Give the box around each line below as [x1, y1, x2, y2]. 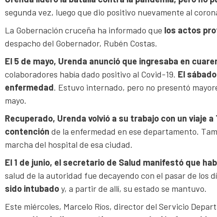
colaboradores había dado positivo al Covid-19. [5, 68, 178, 79]
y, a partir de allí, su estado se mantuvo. [59, 183, 207, 194]
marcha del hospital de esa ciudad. [5, 139, 133, 150]
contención [5, 125, 49, 137]
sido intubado [5, 183, 59, 194]
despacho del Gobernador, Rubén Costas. [5, 37, 157, 48]
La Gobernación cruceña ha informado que [5, 24, 162, 35]
